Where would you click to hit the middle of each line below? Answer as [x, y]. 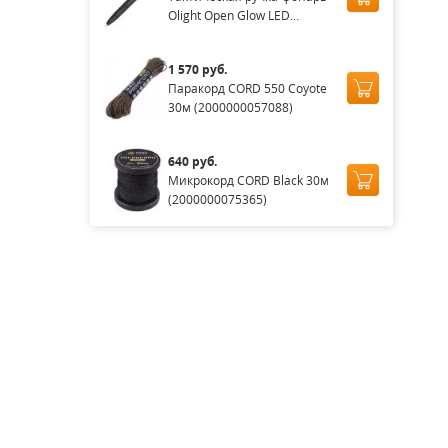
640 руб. [192, 161]
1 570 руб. [197, 69]
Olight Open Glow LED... [233, 15]
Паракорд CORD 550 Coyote [247, 88]
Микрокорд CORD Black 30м [248, 180]
